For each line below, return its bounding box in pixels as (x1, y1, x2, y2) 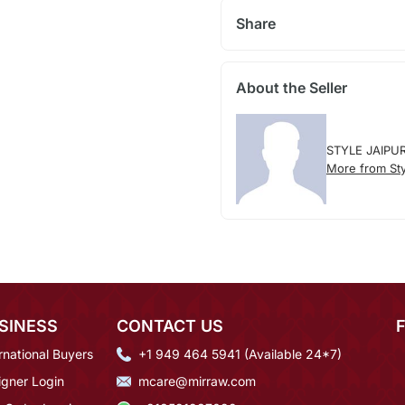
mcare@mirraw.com (138, 372, 256, 389)
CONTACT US (117, 316, 223, 335)
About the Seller (235, 78, 347, 97)
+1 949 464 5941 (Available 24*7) (138, 345, 342, 362)
